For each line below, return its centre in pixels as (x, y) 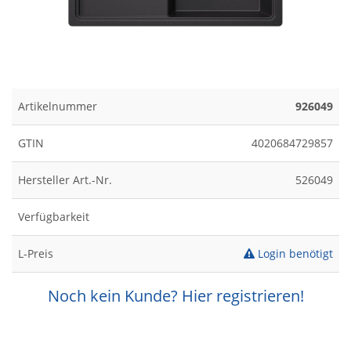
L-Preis (36, 253)
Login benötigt (294, 253)
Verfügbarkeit (54, 217)
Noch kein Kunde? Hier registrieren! (175, 296)
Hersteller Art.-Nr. (65, 180)
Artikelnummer (58, 106)
